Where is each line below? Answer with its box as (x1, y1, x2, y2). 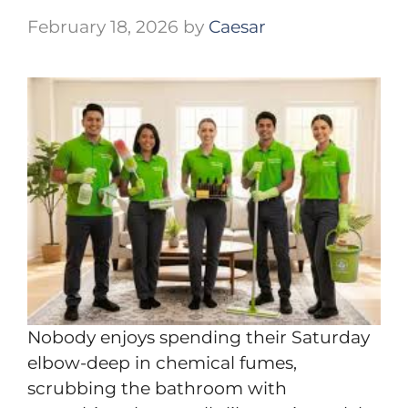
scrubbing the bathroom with (27, 377, 287, 399)
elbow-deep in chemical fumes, (27, 352, 297, 373)
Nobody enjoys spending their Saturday (27, 326, 370, 348)
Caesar (209, 15, 266, 37)
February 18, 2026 (27, 15, 178, 37)
